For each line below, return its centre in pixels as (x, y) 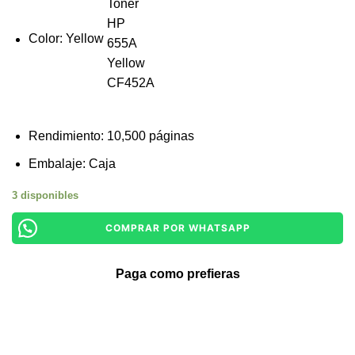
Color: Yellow (67, 39)
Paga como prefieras (177, 274)
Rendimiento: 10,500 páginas (111, 136)
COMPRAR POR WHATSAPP (177, 228)
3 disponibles (45, 196)
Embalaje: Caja (72, 163)
